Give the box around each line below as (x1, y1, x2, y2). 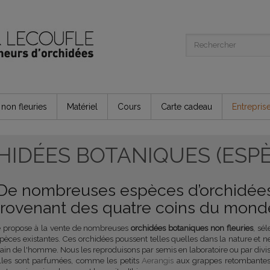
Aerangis (142, 256, 174, 265)
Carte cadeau (161, 102, 212, 111)
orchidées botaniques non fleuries (131, 223, 254, 233)
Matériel (67, 102, 98, 111)
